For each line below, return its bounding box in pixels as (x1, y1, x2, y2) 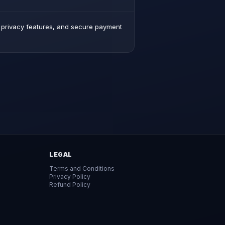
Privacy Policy (49, 172, 90, 180)
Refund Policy (49, 180, 90, 188)
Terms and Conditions (49, 164, 115, 172)
